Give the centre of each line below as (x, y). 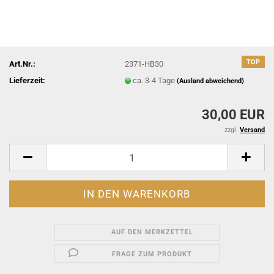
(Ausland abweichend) (211, 81)
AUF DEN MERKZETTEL (152, 232)
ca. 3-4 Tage (155, 80)
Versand (252, 130)
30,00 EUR (233, 115)
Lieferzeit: (27, 80)
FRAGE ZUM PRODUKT (152, 254)
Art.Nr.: (22, 64)
